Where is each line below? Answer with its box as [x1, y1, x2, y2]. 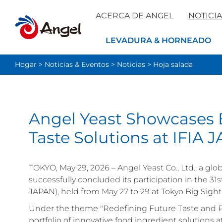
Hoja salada [153, 60, 193, 69]
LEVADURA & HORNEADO [106, 36, 211, 46]
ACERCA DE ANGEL [95, 11, 173, 20]
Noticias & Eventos [45, 60, 109, 69]
